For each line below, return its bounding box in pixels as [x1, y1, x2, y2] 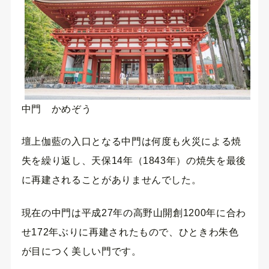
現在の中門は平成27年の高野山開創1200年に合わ [21, 207, 246, 218]
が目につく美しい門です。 [21, 246, 142, 256]
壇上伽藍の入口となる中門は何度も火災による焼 [21, 136, 241, 147]
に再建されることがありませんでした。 [21, 175, 202, 186]
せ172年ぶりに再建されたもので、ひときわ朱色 [21, 226, 239, 237]
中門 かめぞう [21, 103, 92, 114]
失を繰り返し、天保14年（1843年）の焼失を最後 [21, 156, 246, 166]
